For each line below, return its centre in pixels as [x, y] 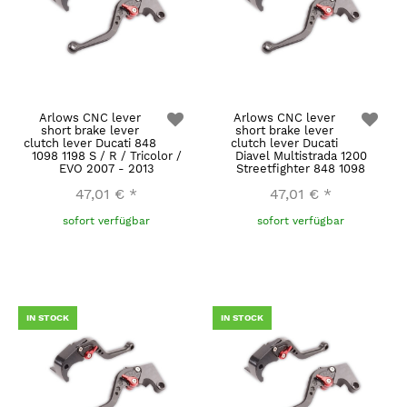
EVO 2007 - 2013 [106, 168]
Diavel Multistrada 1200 [301, 155]
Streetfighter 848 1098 [301, 168]
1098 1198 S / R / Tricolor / [106, 155]
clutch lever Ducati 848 [89, 143]
